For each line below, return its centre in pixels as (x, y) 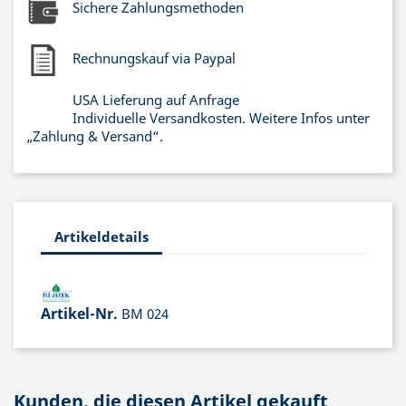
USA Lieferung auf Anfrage (156, 100)
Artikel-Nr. (79, 314)
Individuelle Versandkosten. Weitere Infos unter (221, 118)
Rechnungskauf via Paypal (154, 58)
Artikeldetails (101, 236)
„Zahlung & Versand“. (95, 136)
